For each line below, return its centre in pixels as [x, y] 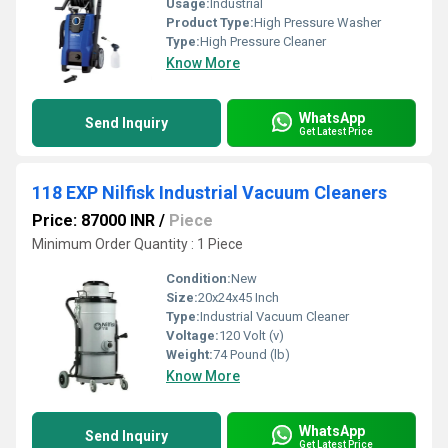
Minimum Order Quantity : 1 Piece [137, 244]
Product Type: [210, 22]
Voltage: [192, 335]
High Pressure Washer [317, 22]
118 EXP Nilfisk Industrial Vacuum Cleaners [209, 192]
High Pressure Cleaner [263, 41]
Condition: [198, 278]
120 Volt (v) [251, 335]
